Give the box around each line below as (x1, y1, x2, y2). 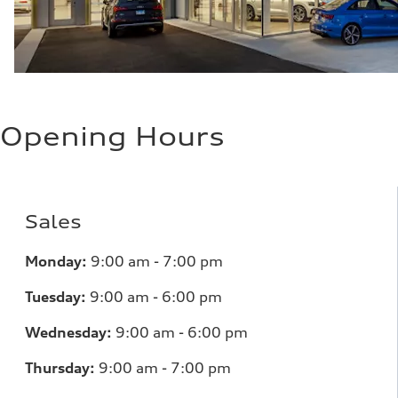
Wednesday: (25, 322, 112, 341)
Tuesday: (25, 287, 86, 306)
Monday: (25, 251, 87, 270)
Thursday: (25, 358, 95, 377)
